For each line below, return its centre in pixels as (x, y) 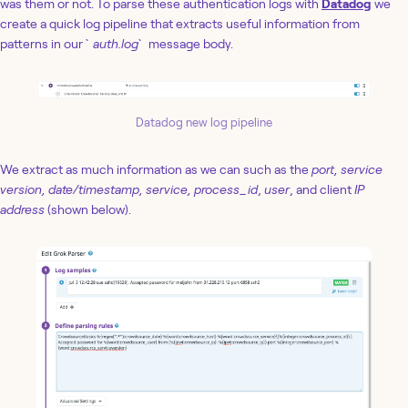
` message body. (186, 44)
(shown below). (89, 209)
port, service (347, 169)
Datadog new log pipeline (204, 122)
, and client (322, 189)
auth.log (116, 44)
